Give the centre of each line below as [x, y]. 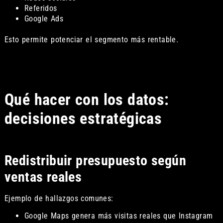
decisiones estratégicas [83, 118]
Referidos [41, 8]
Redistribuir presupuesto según [95, 160]
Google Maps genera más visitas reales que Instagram [118, 216]
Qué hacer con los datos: [87, 99]
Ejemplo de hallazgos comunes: [59, 198]
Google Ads [44, 19]
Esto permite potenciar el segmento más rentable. [91, 40]
